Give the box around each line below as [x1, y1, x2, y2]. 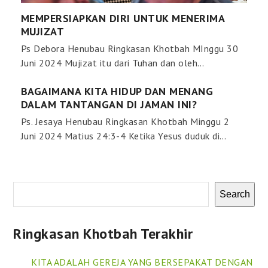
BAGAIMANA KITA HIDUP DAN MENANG [20, 84, 214, 99]
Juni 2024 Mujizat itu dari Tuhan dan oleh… [20, 57, 205, 69]
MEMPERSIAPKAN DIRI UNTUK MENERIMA [20, 11, 225, 26]
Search [219, 189, 250, 200]
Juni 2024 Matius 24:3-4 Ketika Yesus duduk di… [20, 130, 227, 142]
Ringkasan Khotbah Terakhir [13, 224, 193, 243]
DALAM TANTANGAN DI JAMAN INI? [20, 98, 197, 112]
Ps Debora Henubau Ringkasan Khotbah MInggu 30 [20, 42, 239, 55]
